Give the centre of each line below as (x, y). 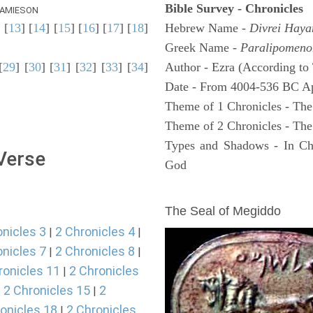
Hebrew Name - (207, 28)
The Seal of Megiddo (223, 211)
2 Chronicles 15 (47, 290)
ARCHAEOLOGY (214, 191)
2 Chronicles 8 (95, 251)
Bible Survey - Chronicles (234, 8)
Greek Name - (203, 48)
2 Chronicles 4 (95, 232)
